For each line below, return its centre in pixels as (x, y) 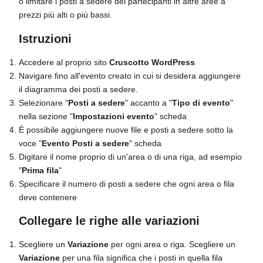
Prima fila (40, 170)
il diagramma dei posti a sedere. (78, 89)
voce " (30, 143)
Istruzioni (45, 38)
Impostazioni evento (114, 116)
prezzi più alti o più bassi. (65, 15)
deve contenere (48, 197)
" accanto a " (149, 102)
